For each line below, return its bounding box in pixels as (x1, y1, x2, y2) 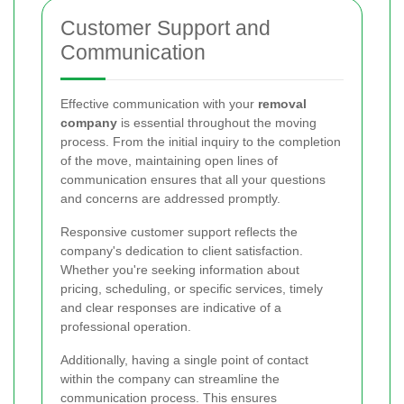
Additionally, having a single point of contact (60, 353, 308, 368)
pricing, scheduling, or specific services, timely (60, 281, 323, 297)
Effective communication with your (60, 96, 258, 112)
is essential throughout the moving (117, 115, 317, 131)
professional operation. (60, 319, 191, 335)
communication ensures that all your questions (60, 172, 326, 188)
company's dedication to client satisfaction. (60, 243, 303, 259)
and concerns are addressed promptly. (60, 191, 280, 207)
